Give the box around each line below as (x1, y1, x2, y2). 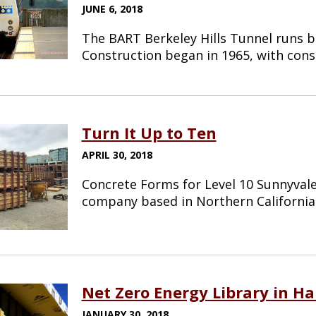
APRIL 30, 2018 (81, 147, 152, 162)
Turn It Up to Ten (81, 121, 217, 143)
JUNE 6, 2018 (81, 1, 142, 16)
